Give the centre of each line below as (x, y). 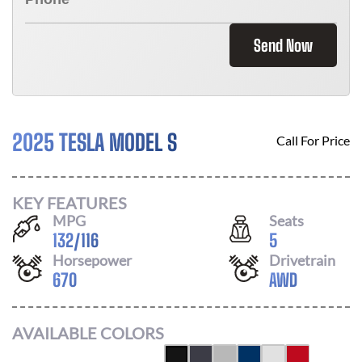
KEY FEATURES (69, 202)
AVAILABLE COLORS (88, 333)
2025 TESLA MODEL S (95, 142)
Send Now (283, 45)
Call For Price (313, 140)
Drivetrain (302, 260)
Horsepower (92, 260)
